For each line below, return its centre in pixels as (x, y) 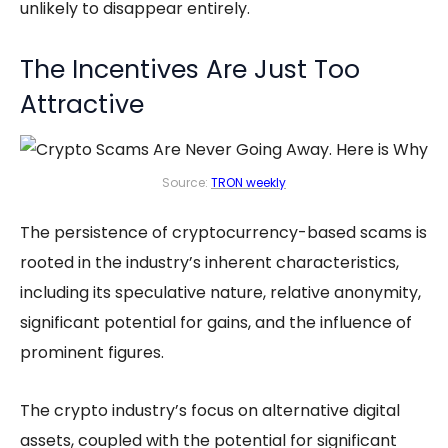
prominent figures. (94, 352)
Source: (186, 182)
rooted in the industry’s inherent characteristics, (209, 262)
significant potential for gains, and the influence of (216, 322)
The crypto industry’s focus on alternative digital (210, 410)
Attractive (82, 104)
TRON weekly (248, 182)
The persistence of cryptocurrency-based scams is (223, 232)
